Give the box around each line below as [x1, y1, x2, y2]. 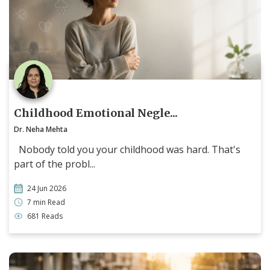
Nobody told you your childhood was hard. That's [14, 142, 240, 156]
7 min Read [27, 196, 65, 207]
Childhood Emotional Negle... [14, 105, 178, 120]
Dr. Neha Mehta [14, 124, 67, 134]
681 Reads [27, 210, 63, 221]
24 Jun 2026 [27, 183, 66, 193]
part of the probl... [14, 157, 95, 171]
